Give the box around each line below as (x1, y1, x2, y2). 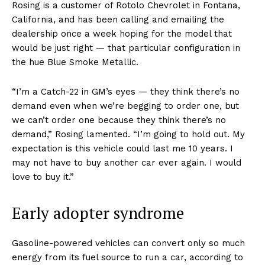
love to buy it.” (12, 172, 74, 183)
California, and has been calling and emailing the (12, 14, 224, 25)
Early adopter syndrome (12, 202, 184, 224)
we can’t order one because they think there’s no (12, 115, 226, 126)
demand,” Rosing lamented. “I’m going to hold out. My (12, 129, 245, 140)
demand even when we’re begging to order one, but (12, 101, 239, 112)
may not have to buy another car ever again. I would (12, 157, 241, 169)
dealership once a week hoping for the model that (12, 28, 232, 40)
